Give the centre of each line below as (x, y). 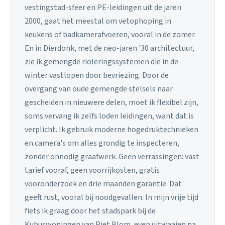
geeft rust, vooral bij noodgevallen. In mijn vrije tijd (111, 197)
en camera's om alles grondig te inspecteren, (102, 143)
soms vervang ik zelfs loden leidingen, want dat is (109, 116)
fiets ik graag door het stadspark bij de (90, 211)
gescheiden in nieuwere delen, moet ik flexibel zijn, (111, 102)
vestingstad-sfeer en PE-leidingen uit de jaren (103, 7)
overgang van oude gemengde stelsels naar (99, 89)
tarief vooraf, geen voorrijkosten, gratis (92, 170)
